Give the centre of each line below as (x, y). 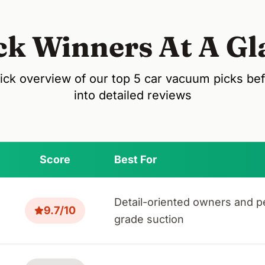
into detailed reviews (132, 95)
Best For (135, 159)
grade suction (149, 219)
